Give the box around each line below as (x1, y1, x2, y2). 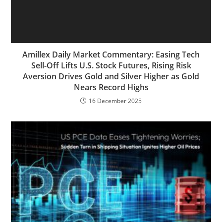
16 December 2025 (89, 96, 142, 105)
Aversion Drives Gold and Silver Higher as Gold (23, 70, 199, 82)
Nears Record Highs (73, 81, 149, 93)
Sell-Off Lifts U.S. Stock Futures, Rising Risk (31, 59, 191, 71)
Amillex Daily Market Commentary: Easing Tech (22, 49, 200, 60)
